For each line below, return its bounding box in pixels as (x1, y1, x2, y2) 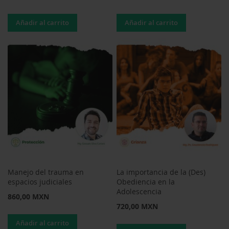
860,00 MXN (8, 192, 49, 202)
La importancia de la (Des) (117, 167, 206, 177)
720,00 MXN (117, 201, 158, 212)
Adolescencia (117, 187, 162, 197)
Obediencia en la (117, 177, 175, 187)
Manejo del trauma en (8, 167, 84, 177)
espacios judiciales (8, 177, 72, 187)
